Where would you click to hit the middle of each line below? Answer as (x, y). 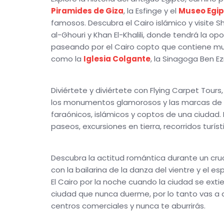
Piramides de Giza (87, 11)
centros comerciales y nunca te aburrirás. (128, 206)
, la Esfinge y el (151, 11)
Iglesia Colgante (117, 59)
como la (67, 59)
